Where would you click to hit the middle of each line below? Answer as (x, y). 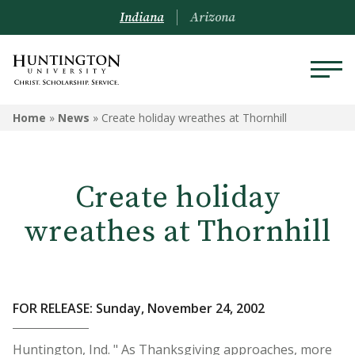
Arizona (213, 17)
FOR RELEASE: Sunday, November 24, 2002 (139, 308)
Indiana (142, 17)
